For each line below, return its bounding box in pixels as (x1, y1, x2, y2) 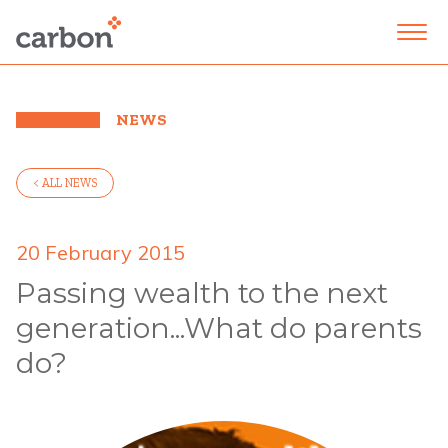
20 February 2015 (16, 240, 185, 265)
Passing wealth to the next (16, 276, 388, 310)
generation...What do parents (16, 311, 422, 345)
